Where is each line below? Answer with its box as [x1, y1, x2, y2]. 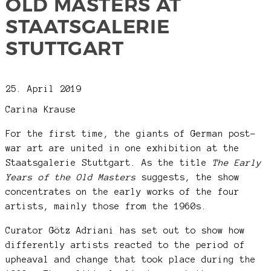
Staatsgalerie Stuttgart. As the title [5, 157, 212, 168]
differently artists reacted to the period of [5, 240, 245, 250]
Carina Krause [5, 104, 76, 114]
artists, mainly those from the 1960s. [5, 201, 207, 211]
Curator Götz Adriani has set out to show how [5, 225, 245, 235]
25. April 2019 [5, 83, 82, 94]
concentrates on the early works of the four [5, 186, 240, 197]
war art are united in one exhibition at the [5, 143, 240, 153]
